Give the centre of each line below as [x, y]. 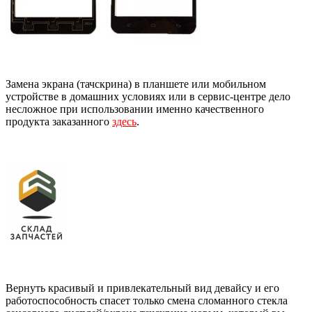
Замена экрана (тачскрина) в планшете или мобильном [136, 84]
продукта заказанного [59, 122]
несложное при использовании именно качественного [135, 109]
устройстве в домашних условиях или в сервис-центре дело [148, 97]
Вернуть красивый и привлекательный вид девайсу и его [142, 288]
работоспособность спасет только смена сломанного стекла [147, 301]
